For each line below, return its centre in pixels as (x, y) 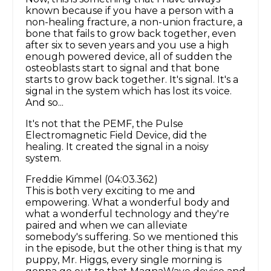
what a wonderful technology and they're (127, 214)
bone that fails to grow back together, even (131, 34)
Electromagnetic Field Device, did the (116, 135)
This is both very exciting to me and (110, 191)
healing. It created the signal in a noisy (117, 147)
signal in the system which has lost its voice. (129, 91)
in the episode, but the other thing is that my (134, 249)
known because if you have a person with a (129, 11)
